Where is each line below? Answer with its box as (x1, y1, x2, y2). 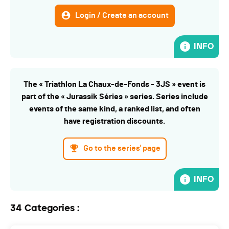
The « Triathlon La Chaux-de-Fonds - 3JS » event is (24, 80, 205, 89)
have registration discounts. (64, 117, 165, 126)
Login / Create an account (75, 11, 169, 20)
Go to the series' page (83, 144, 161, 153)
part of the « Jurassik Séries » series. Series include (21, 93, 208, 101)
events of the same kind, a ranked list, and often (29, 105, 200, 113)
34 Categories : (10, 202, 79, 214)
